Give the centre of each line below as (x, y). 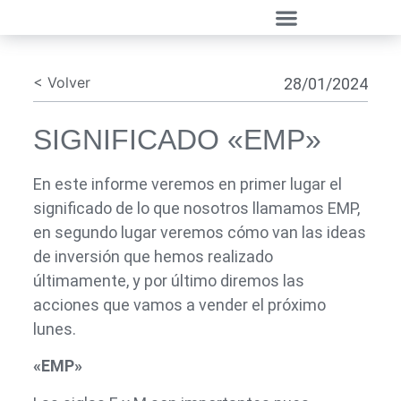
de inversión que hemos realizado (153, 256)
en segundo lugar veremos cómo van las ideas (199, 232)
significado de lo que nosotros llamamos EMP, (196, 208)
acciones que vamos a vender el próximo (179, 304)
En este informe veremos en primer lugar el (187, 183)
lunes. (56, 328)
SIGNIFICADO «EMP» (177, 139)
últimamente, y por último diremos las (168, 280)
